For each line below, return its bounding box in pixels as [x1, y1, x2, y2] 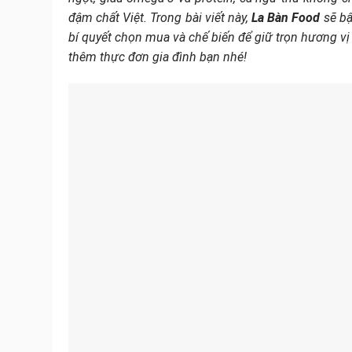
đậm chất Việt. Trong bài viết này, [68, 10, 252, 26]
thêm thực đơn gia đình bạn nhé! [68, 49, 247, 65]
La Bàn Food [251, 10, 321, 26]
